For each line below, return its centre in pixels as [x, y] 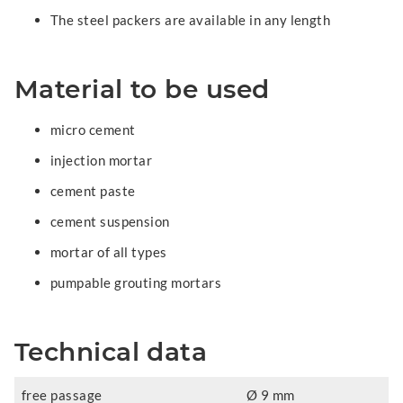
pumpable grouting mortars [136, 282]
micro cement [93, 130]
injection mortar [102, 160]
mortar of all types [109, 252]
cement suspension [110, 221]
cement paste [93, 191]
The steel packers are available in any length [191, 20]
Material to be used [142, 89]
